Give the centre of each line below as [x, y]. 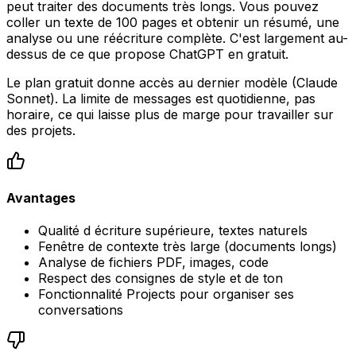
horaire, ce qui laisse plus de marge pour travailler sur [170, 114]
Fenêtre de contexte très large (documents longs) [188, 247]
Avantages [41, 197]
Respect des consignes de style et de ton [161, 279]
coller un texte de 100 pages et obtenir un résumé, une [173, 22]
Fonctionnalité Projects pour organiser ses [166, 294]
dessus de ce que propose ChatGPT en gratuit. [147, 54]
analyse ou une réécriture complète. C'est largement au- [177, 38]
